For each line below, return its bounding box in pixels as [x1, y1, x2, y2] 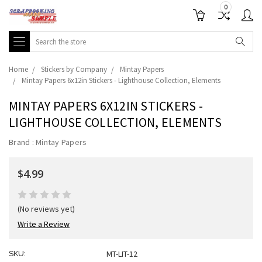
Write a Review [18, 219, 70, 229]
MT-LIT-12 [106, 249, 138, 259]
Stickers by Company [41, 64, 107, 74]
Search [30, 32, 54, 42]
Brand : [9, 137, 36, 147]
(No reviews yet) [18, 204, 75, 214]
